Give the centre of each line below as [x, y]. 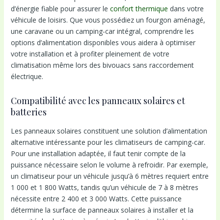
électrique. [27, 76]
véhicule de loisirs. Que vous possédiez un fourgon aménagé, [108, 20]
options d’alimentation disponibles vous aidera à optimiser [103, 42]
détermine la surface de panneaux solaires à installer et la [102, 210]
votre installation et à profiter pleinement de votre [90, 54]
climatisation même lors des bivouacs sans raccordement [102, 65]
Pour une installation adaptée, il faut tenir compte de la [98, 154]
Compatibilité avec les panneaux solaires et [98, 100]
